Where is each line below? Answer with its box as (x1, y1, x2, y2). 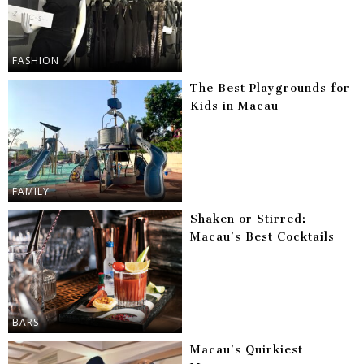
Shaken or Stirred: (190, 212, 306, 227)
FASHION (12, 54, 59, 68)
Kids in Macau (190, 99, 279, 114)
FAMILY (12, 184, 50, 199)
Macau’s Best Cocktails (190, 230, 335, 245)
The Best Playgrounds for (190, 81, 350, 96)
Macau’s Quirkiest (190, 343, 303, 357)
